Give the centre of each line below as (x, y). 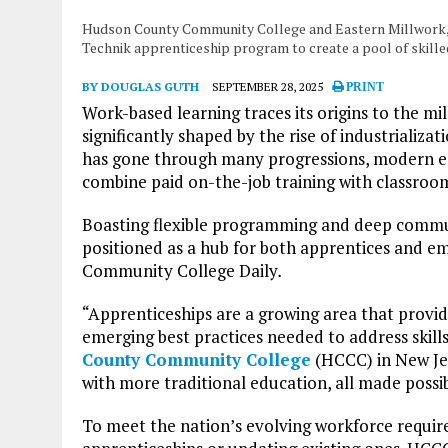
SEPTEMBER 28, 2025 (267, 86)
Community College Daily (180, 270)
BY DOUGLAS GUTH (140, 86)
